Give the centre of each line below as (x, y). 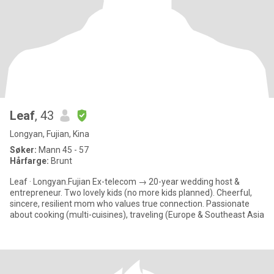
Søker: (23, 150)
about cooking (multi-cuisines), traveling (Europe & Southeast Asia (137, 215)
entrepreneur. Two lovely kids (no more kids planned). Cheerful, (131, 193)
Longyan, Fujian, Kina (50, 134)
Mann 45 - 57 (63, 150)
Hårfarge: (30, 161)
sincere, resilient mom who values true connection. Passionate (130, 204)
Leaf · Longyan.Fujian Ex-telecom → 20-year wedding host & (125, 182)
